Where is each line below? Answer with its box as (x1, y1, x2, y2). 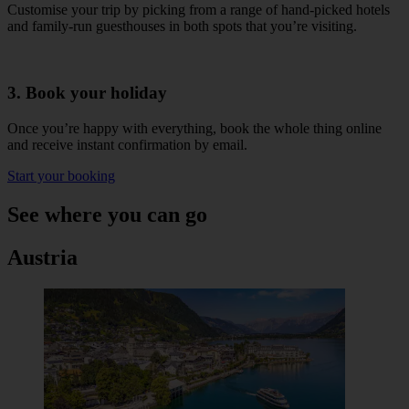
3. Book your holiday (7, 83, 167, 103)
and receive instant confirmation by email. (7, 136, 247, 152)
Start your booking (7, 167, 115, 184)
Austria (7, 245, 78, 269)
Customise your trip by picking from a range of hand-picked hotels (7, 2, 390, 18)
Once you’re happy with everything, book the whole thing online (7, 120, 382, 136)
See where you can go (7, 202, 207, 226)
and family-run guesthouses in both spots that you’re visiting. (7, 18, 357, 35)
